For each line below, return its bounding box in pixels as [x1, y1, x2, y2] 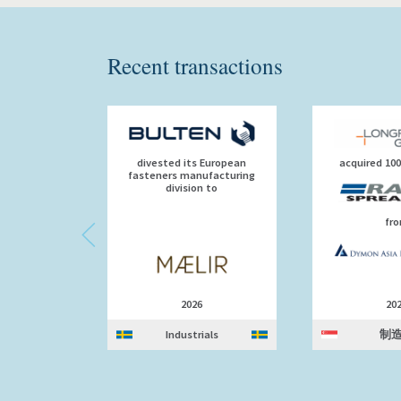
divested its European [137, 156, 247, 169]
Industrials [165, 328, 218, 341]
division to [166, 181, 218, 194]
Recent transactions [107, 50, 283, 81]
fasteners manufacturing [128, 168, 256, 182]
